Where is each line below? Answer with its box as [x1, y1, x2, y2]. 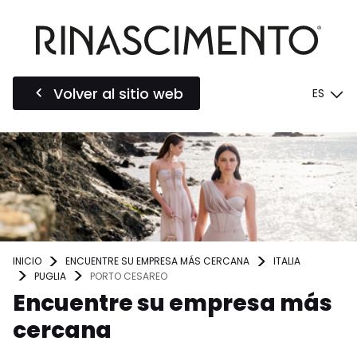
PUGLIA [34, 269, 66, 283]
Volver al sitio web [53, 83, 183, 104]
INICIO [13, 254, 41, 269]
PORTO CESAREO [90, 269, 167, 283]
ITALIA [273, 254, 300, 269]
